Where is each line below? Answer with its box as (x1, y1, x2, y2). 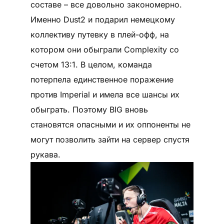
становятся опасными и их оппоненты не (30, 119, 190, 129)
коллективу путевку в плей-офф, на (30, 29, 169, 39)
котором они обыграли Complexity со (30, 44, 179, 54)
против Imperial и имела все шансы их (30, 89, 179, 99)
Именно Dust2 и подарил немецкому (30, 14, 175, 24)
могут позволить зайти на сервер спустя (30, 134, 189, 144)
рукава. (30, 149, 60, 159)
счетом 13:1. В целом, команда (30, 59, 152, 69)
